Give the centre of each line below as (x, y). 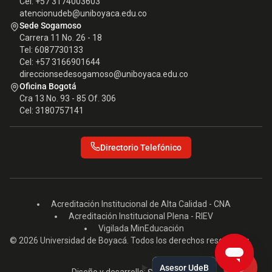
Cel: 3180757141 (52, 110)
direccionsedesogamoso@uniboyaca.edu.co (104, 74)
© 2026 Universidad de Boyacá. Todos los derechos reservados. (131, 240)
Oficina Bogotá (48, 86)
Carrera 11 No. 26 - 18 (61, 37)
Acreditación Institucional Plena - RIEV (141, 216)
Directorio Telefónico (141, 147)
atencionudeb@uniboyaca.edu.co (83, 13)
